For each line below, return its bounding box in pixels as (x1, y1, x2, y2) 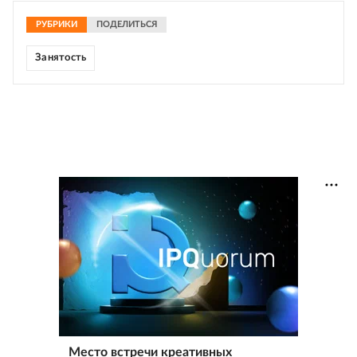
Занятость (35, 53, 87, 63)
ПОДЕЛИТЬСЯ (96, 20, 157, 29)
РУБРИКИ (36, 20, 77, 29)
